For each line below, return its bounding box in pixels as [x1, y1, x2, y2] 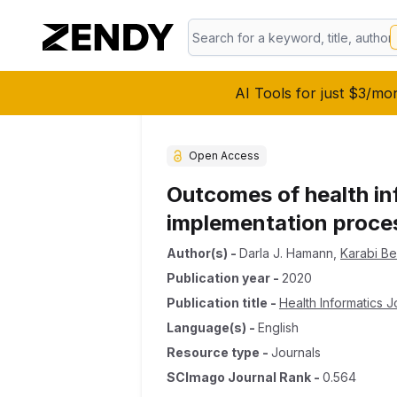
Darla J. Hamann [239, 245, 333, 261]
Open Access [189, 149, 260, 162]
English [258, 320, 299, 335]
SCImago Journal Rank [167, 370, 311, 385]
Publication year [167, 270, 270, 285]
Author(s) [167, 245, 228, 261]
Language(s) [167, 320, 246, 335]
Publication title [167, 295, 268, 310]
